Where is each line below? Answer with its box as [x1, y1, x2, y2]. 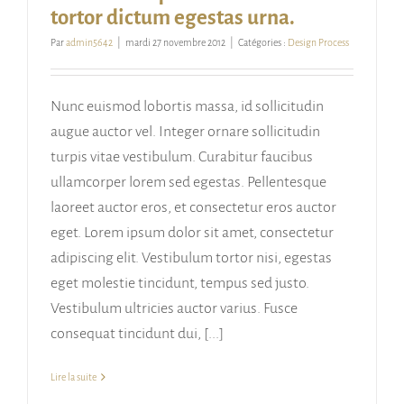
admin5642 [66, 37, 113, 49]
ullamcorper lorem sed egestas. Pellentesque [50, 174, 326, 191]
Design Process [288, 37, 349, 49]
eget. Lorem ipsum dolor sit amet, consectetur [50, 225, 334, 242]
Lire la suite [50, 372, 96, 383]
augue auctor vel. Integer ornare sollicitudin [50, 124, 320, 141]
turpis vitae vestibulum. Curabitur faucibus [50, 149, 313, 166]
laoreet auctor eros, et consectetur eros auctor [50, 199, 336, 216]
